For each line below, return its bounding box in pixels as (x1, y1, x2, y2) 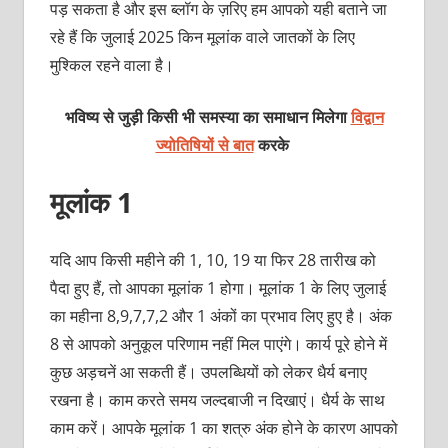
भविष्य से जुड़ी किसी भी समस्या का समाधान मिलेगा (64, 106, 351, 129)
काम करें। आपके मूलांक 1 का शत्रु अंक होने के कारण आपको (49, 417, 398, 440)
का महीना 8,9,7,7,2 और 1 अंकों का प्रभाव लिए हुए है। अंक (49, 305, 392, 328)
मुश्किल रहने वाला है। (49, 54, 174, 77)
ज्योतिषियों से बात (155, 134, 254, 157)
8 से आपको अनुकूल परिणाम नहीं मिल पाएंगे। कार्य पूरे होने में (49, 333, 387, 356)
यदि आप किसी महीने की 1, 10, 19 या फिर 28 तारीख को (49, 249, 376, 272)
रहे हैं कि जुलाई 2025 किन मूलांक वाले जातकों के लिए (49, 26, 355, 49)
